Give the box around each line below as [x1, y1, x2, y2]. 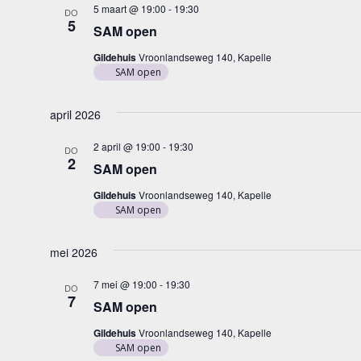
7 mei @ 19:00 [93, 277, 157, 291]
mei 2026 [49, 244, 98, 260]
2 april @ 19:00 [93, 139, 160, 153]
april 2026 [49, 106, 101, 122]
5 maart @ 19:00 [93, 2, 166, 15]
